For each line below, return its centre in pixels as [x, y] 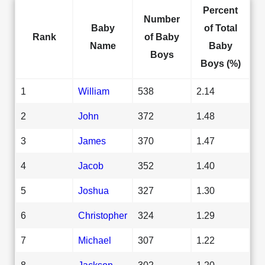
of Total [220, 28]
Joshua [93, 190]
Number [162, 19]
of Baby [162, 36]
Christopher [103, 215]
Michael [95, 240]
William [94, 91]
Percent [220, 10]
